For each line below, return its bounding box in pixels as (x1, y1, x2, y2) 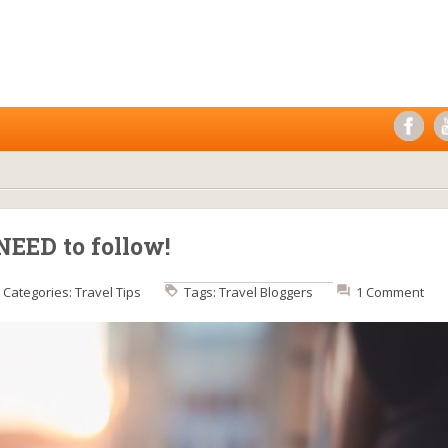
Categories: (3, 283, 75, 301)
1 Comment (356, 283, 424, 301)
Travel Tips (75, 283, 141, 301)
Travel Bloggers (219, 283, 313, 301)
